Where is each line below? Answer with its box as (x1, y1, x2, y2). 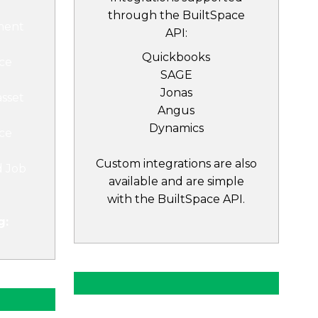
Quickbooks (142, 50, 211, 64)
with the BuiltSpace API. (107, 192, 246, 206)
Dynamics (148, 121, 204, 135)
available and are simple (108, 175, 244, 188)
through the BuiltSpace (107, 9, 245, 22)
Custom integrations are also (95, 157, 257, 170)
